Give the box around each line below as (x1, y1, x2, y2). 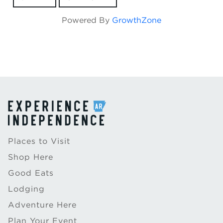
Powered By (62, 15, 112, 25)
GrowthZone (112, 15, 161, 25)
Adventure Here (8, 200, 77, 210)
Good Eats (8, 168, 54, 178)
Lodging (8, 184, 45, 194)
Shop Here (8, 152, 53, 162)
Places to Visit (8, 136, 70, 146)
